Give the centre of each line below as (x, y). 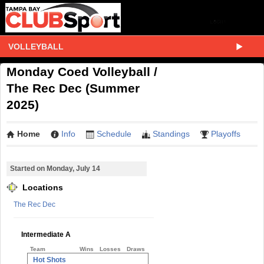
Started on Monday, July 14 (55, 168)
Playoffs (226, 134)
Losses (110, 249)
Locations (42, 187)
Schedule (114, 134)
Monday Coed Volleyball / (82, 72)
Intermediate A (46, 234)
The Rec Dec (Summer (73, 88)
